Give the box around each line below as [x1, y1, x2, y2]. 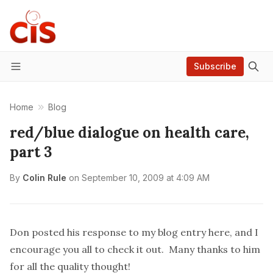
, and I [230, 226, 258, 238]
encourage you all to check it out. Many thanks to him [10, 243, 260, 255]
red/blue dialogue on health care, [10, 123, 249, 142]
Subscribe [194, 61, 236, 71]
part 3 [10, 143, 52, 161]
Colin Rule [23, 172, 66, 183]
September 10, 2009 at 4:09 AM [82, 172, 210, 183]
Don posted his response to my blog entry [10, 226, 208, 238]
